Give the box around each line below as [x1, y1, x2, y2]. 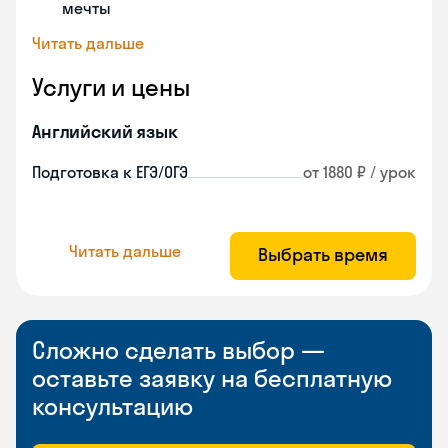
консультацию [32, 391, 193, 421]
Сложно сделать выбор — [32, 335, 325, 365]
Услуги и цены [32, 72, 190, 102]
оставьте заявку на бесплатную [32, 363, 392, 393]
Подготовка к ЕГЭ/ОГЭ [32, 162, 188, 182]
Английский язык [32, 120, 178, 143]
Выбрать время [258, 243, 388, 266]
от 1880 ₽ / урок [303, 162, 416, 182]
